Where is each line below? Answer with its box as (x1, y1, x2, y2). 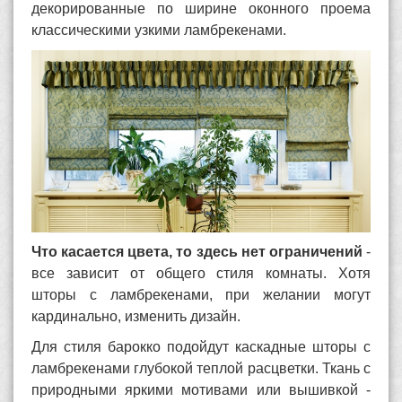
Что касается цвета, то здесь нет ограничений (31, 243, 363, 259)
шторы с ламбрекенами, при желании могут (31, 286, 371, 302)
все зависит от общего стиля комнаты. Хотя (31, 265, 371, 281)
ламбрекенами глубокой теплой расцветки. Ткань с (31, 360, 371, 376)
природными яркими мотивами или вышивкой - (31, 381, 371, 398)
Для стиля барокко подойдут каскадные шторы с (31, 338, 371, 354)
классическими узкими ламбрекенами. (31, 22, 286, 38)
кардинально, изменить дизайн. (31, 308, 240, 324)
